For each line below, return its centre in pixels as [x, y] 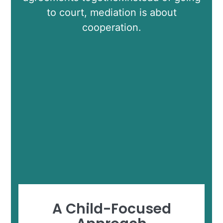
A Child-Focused [111, 209]
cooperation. [111, 28]
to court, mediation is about [111, 13]
